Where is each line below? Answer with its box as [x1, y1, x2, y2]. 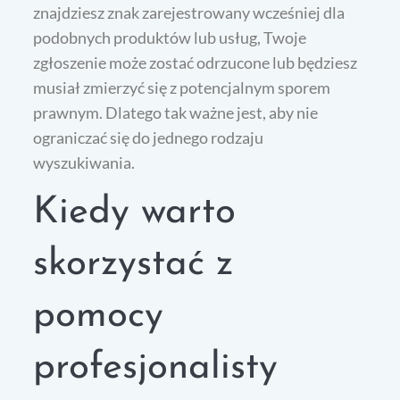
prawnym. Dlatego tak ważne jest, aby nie [33, 102, 319, 122]
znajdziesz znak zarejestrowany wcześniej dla [33, 2, 346, 22]
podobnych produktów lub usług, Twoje [33, 27, 307, 47]
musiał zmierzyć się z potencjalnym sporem [33, 77, 331, 97]
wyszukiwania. [33, 152, 136, 172]
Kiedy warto [33, 193, 237, 232]
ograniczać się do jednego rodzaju [33, 127, 264, 147]
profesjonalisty [33, 348, 279, 387]
